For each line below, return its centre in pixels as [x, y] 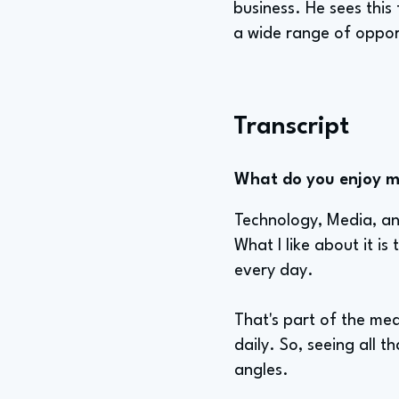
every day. [274, 271]
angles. [261, 370]
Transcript [291, 127]
